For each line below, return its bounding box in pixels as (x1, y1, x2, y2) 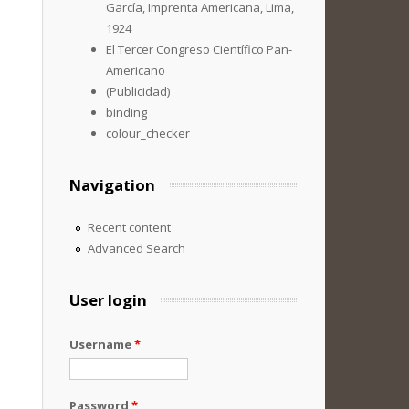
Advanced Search (87, 240, 185, 257)
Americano (106, 62, 165, 79)
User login (69, 289, 147, 310)
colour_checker (106, 125, 190, 142)
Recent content (87, 219, 171, 236)
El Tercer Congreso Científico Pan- (106, 41, 292, 58)
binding (106, 104, 147, 121)
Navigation (69, 174, 155, 195)
